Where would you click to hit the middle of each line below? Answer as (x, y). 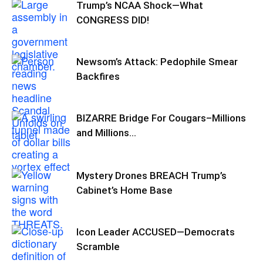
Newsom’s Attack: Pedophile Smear (157, 62)
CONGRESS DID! (113, 20)
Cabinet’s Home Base (124, 190)
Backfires (98, 76)
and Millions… (106, 133)
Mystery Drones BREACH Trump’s (151, 176)
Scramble (98, 247)
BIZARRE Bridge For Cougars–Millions (161, 118)
